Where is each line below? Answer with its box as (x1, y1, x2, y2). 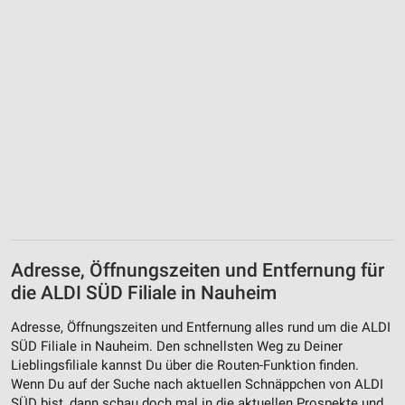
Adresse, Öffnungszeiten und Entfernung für (11, 259, 384, 282)
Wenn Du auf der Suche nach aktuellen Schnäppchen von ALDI (11, 375, 383, 392)
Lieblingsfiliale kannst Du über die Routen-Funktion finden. (11, 356, 359, 373)
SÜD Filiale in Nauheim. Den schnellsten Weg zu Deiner (11, 337, 343, 354)
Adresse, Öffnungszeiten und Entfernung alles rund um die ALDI (11, 318, 391, 335)
